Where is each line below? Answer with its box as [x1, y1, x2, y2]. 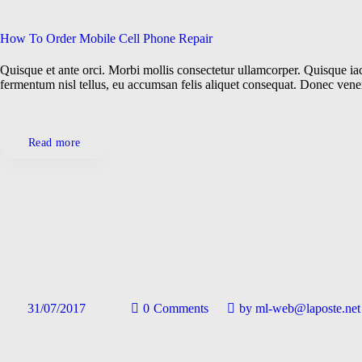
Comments [153, 301, 208, 316]
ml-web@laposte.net [251, 301, 360, 316]
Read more [28, 137, 81, 149]
